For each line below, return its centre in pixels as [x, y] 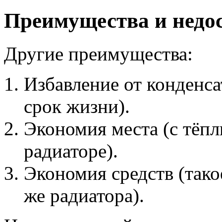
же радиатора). [84, 195]
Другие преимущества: [98, 54]
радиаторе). [71, 151]
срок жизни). [77, 106]
